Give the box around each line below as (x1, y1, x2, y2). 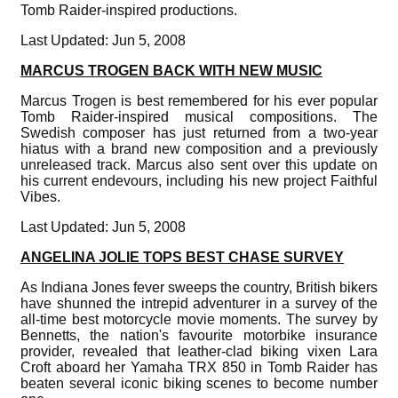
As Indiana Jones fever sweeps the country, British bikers (20, 279, 378, 295)
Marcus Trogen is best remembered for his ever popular (20, 92, 378, 108)
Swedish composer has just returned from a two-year (20, 124, 378, 140)
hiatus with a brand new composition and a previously (20, 140, 378, 156)
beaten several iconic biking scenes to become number (20, 375, 378, 391)
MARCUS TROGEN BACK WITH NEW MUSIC (20, 62, 322, 78)
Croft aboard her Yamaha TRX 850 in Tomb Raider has (20, 359, 378, 375)
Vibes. (20, 188, 60, 204)
